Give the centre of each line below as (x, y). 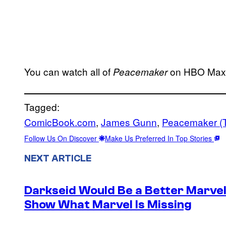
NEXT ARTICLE (58, 158)
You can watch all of (69, 71)
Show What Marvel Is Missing (108, 205)
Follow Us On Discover (62, 138)
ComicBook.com (60, 122)
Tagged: (42, 106)
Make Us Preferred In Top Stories (159, 138)
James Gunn (129, 122)
